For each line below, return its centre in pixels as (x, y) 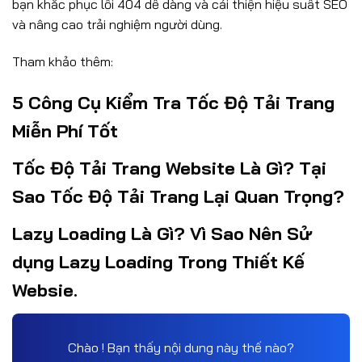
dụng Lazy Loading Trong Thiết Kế (158, 261)
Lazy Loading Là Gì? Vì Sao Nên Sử (162, 233)
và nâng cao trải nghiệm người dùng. (117, 24)
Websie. (45, 290)
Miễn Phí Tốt (65, 130)
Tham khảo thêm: (63, 61)
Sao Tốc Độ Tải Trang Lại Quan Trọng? (178, 196)
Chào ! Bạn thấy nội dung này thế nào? (181, 347)
